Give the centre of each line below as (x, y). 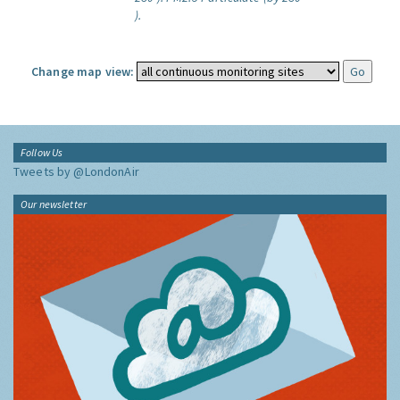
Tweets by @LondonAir (76, 171)
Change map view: (83, 71)
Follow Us (42, 152)
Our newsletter (54, 204)
